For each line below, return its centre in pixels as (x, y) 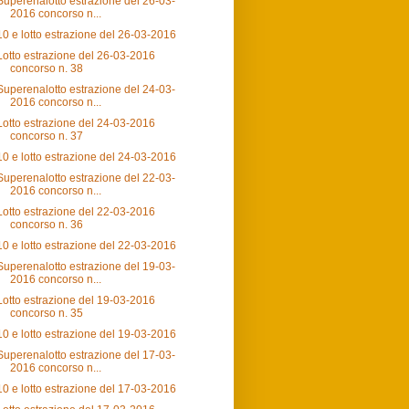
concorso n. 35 (46, 314)
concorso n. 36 (46, 225)
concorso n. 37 (46, 136)
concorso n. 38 (46, 69)
